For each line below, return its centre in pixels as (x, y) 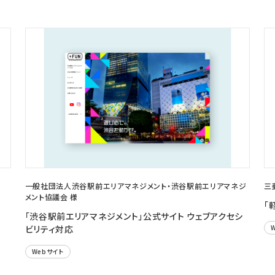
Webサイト (48, 252)
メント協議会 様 (52, 197)
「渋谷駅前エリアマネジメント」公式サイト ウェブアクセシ (134, 216)
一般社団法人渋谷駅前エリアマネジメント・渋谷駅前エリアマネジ (136, 186)
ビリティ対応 (49, 229)
